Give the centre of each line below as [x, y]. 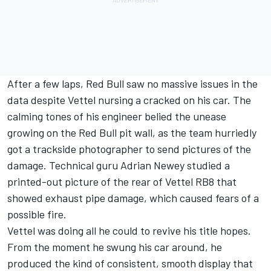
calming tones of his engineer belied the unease [117, 116]
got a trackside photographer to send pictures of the [129, 149]
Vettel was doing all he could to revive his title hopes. [129, 231]
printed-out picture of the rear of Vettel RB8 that [122, 182]
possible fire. [37, 214]
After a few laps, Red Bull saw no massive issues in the [132, 84]
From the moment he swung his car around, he [115, 247]
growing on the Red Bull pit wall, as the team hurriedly [132, 133]
